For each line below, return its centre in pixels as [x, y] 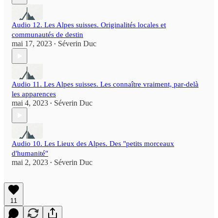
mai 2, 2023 [30, 163]
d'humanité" [30, 154]
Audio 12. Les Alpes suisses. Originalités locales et [89, 25]
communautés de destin [47, 35]
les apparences [34, 94]
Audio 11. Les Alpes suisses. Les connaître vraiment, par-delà [105, 84]
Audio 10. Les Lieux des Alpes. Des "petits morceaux [93, 144]
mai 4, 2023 [30, 103]
